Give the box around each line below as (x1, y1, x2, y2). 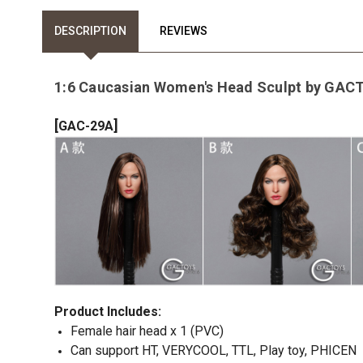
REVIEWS (160, 24, 207, 37)
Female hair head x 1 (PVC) (70, 322, 224, 339)
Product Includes (54, 303, 158, 319)
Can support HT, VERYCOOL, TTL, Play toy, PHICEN (70, 342, 357, 358)
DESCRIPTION (54, 24, 126, 37)
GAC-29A (58, 118, 113, 134)
